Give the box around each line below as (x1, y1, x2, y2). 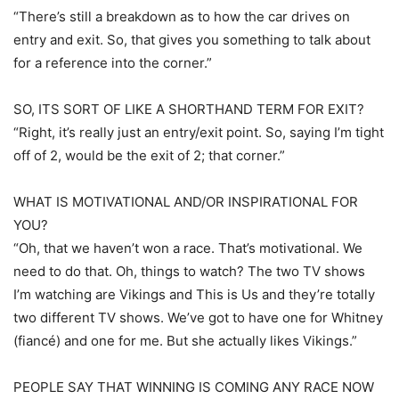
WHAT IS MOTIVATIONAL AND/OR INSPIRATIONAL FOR (13, 193, 358, 210)
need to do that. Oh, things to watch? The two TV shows (13, 263, 365, 280)
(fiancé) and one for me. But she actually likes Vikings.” (13, 332, 357, 349)
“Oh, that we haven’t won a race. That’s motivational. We (13, 240, 362, 256)
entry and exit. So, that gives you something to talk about (13, 31, 370, 48)
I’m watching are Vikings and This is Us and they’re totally (13, 286, 375, 303)
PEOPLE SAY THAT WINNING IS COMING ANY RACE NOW (13, 379, 374, 395)
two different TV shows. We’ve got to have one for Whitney (13, 309, 383, 326)
